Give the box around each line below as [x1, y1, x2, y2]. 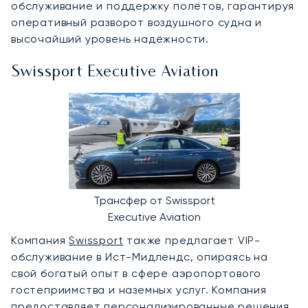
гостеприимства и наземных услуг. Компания [11, 283, 267, 296]
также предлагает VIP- [123, 233, 261, 247]
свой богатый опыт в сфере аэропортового [11, 266, 262, 280]
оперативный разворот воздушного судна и [11, 15, 263, 29]
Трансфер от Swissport [93, 193, 215, 207]
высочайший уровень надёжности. [11, 32, 209, 45]
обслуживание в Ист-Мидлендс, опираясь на [11, 250, 268, 263]
